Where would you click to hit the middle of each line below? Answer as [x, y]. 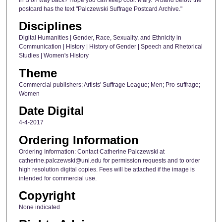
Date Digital [51, 111]
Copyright [47, 195]
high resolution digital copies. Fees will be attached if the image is [107, 169]
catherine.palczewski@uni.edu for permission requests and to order [109, 160]
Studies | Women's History [54, 56]
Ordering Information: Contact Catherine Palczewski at [91, 151]
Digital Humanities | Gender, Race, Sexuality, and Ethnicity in [100, 38]
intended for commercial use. [57, 178]
